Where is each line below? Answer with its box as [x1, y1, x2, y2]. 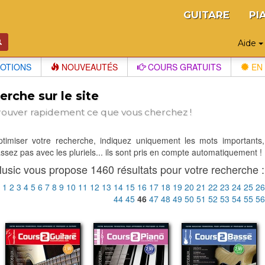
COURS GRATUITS [146, 61, 221, 73]
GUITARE [183, 9, 230, 21]
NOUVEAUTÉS [59, 61, 118, 73]
